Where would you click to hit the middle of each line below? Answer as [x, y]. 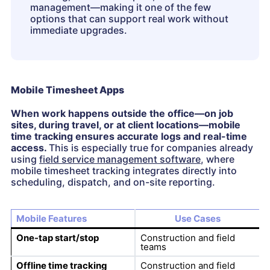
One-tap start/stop [57, 238]
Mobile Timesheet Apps [67, 90]
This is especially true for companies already [151, 148]
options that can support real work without [129, 19]
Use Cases [197, 219]
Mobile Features [51, 219]
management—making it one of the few [121, 8]
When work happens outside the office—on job [122, 114]
